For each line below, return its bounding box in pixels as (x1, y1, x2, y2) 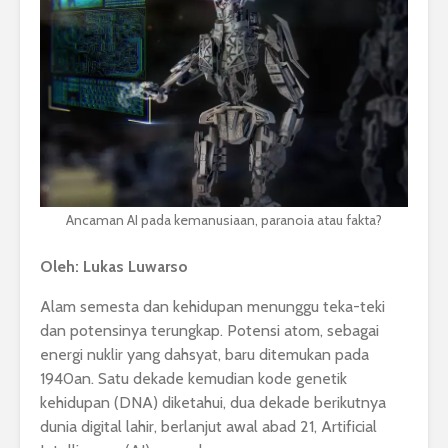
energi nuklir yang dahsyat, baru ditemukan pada (40, 345, 369, 365)
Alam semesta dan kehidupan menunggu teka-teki (40, 297, 385, 317)
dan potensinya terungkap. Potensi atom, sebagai (40, 321, 379, 341)
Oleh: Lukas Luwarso (40, 257, 188, 277)
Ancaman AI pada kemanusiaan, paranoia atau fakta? (66, 211, 382, 230)
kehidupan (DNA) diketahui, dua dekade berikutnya (40, 393, 386, 413)
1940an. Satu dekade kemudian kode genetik (40, 369, 347, 389)
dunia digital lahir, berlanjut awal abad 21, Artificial (40, 417, 377, 437)
